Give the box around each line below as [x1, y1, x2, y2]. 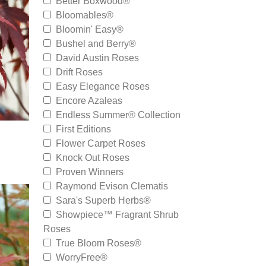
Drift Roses [51, 67, 103, 77]
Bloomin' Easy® [51, 24, 123, 34]
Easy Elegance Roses [51, 81, 150, 91]
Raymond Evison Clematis [51, 181, 168, 191]
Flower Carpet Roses [51, 138, 145, 148]
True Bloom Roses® [51, 238, 141, 248]
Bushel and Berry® [51, 39, 136, 49]
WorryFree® [51, 252, 107, 262]
